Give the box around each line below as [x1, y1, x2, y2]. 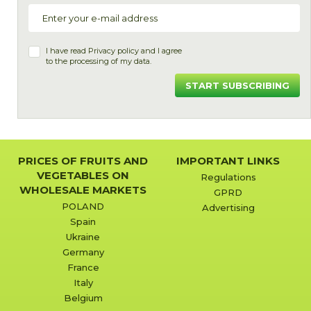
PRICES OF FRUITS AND [18, 154, 148, 168]
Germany [62, 246, 104, 258]
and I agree [139, 46, 182, 56]
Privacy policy [88, 46, 139, 56]
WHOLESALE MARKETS [19, 183, 146, 197]
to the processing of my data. [46, 56, 151, 67]
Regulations [200, 171, 256, 183]
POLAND [62, 201, 104, 212]
